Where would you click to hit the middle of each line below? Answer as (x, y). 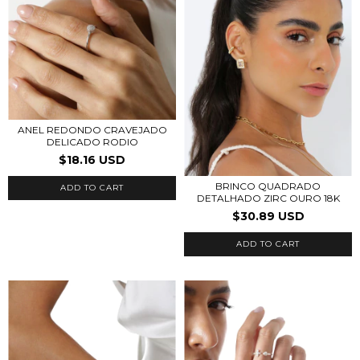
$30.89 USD (268, 216)
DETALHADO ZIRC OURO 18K (268, 198)
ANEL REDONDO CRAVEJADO (92, 130)
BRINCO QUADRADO (268, 186)
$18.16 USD (92, 160)
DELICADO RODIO (92, 142)
